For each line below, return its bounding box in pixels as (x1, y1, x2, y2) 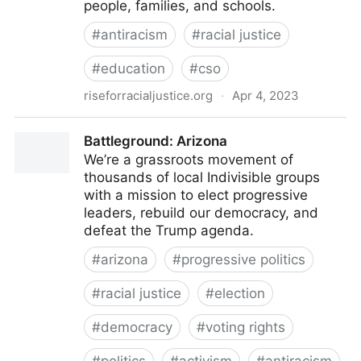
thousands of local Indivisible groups (84, 169, 320, 185)
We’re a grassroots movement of (84, 151, 293, 168)
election (214, 285, 265, 301)
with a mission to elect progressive (84, 187, 308, 203)
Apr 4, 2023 (232, 88, 299, 103)
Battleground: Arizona (84, 133, 227, 149)
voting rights (205, 319, 285, 335)
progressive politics (181, 251, 305, 268)
